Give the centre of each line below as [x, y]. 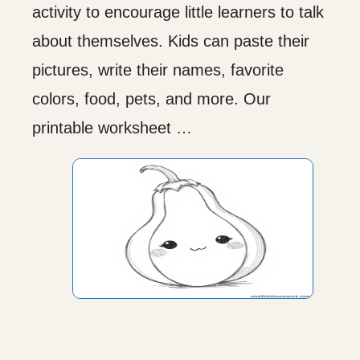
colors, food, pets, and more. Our [151, 98]
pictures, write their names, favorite [158, 70]
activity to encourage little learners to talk [178, 12]
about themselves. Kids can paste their [171, 41]
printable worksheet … [112, 127]
